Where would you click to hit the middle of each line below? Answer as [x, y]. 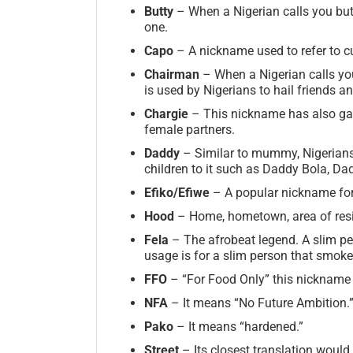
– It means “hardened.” [240, 326]
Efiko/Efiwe [178, 192]
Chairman [172, 74]
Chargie [168, 113]
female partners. [190, 129]
